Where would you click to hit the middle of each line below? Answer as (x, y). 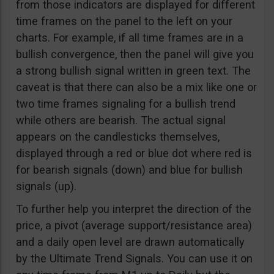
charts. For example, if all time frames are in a (130, 38)
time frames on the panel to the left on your (124, 21)
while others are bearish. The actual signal (121, 120)
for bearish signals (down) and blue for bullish (129, 170)
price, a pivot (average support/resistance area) (134, 225)
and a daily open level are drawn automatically (130, 242)
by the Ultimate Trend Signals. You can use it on (134, 258)
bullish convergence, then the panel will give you (135, 54)
